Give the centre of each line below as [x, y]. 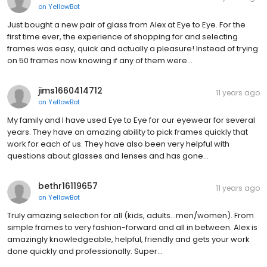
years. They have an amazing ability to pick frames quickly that [128, 132]
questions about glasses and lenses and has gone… [108, 156]
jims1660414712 [70, 91]
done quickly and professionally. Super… [85, 252]
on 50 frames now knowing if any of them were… [100, 61]
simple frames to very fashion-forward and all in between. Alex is [132, 228]
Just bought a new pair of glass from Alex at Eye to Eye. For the [126, 25]
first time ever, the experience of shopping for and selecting [122, 37]
